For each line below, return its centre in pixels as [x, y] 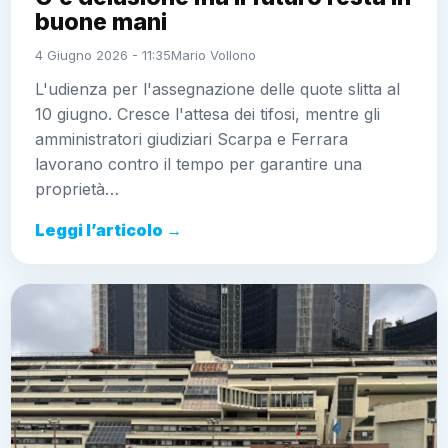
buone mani [101, 21]
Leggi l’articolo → [108, 229]
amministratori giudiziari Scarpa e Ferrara [191, 138]
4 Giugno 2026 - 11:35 [103, 54]
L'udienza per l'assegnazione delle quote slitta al [217, 88]
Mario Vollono [213, 54]
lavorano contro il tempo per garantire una [198, 163]
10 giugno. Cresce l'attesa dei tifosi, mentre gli [207, 113]
